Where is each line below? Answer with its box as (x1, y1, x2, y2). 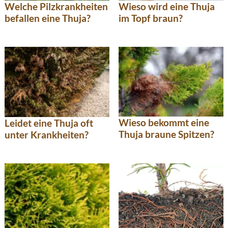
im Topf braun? (119, 12, 183, 24)
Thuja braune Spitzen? (119, 128, 214, 140)
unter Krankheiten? (5, 128, 89, 140)
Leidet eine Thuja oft (5, 117, 93, 129)
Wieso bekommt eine (119, 117, 209, 129)
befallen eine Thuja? (5, 12, 91, 24)
